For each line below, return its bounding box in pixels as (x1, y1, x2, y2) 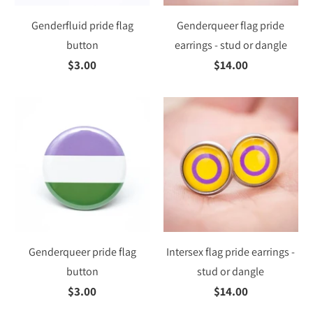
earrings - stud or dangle (174, 38, 287, 53)
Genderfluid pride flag (31, 18, 133, 34)
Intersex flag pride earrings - (166, 244, 296, 259)
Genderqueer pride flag (28, 244, 136, 259)
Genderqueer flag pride (177, 18, 285, 34)
